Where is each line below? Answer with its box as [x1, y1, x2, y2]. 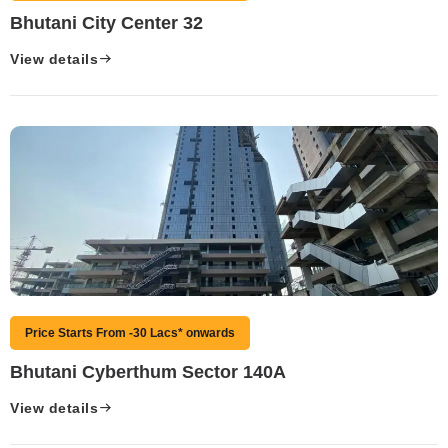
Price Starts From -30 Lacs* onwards [25, 325, 235, 340]
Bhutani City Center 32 [10, 12, 203, 33]
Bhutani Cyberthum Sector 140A [10, 361, 286, 382]
